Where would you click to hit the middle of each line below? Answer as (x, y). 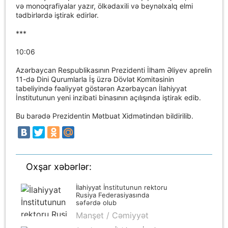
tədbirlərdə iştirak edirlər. (58, 15)
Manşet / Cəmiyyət (112, 215)
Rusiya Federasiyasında (113, 195)
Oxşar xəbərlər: (59, 166)
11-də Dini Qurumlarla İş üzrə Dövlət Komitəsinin (95, 79)
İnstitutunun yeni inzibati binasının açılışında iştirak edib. (109, 97)
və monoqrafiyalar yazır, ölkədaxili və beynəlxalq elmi (105, 6)
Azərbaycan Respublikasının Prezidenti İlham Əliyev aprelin (114, 70)
